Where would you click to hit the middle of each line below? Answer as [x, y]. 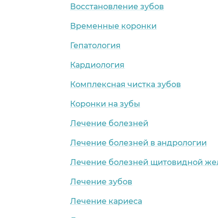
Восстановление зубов [117, 6]
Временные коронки [113, 26]
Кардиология [97, 65]
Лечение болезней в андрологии [138, 143]
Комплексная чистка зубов [126, 84]
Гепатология [95, 45]
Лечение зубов [101, 182]
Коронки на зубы [105, 104]
